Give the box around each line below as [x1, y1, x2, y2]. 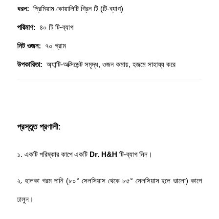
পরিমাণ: [17, 23, 36, 32]
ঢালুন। [17, 196, 36, 204]
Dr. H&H [89, 151, 117, 159]
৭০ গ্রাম [41, 42, 66, 50]
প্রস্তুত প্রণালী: [17, 121, 61, 131]
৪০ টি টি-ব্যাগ [36, 23, 73, 32]
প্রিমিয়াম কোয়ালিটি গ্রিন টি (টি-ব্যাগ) [29, 5, 123, 13]
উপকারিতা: [17, 61, 43, 69]
